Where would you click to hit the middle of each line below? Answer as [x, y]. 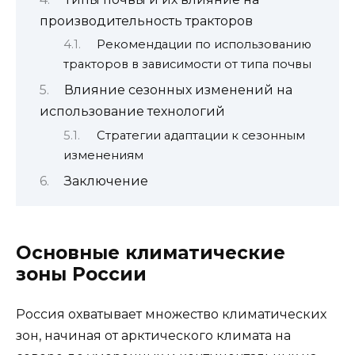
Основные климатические [151, 253]
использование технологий [132, 112]
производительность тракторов [146, 21]
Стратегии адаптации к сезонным [200, 135]
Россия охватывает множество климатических [171, 315]
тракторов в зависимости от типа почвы [187, 64]
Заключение [106, 181]
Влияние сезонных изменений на [178, 90]
